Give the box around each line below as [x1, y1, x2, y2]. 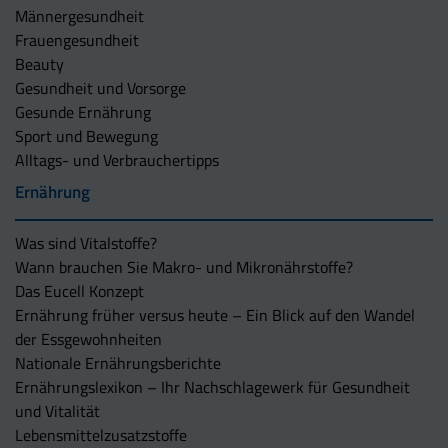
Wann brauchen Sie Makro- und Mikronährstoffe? [15, 254, 353, 279]
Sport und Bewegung [15, 123, 158, 148]
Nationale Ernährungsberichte [15, 350, 221, 375]
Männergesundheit [15, 3, 144, 28]
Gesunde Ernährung [15, 99, 151, 124]
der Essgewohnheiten [15, 326, 162, 351]
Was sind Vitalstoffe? [15, 230, 157, 255]
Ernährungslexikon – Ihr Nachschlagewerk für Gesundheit [15, 374, 410, 399]
